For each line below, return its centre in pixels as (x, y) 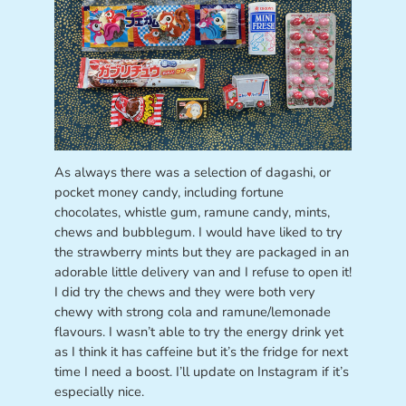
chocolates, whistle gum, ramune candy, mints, (192, 213)
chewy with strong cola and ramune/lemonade (192, 312)
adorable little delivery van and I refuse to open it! (203, 272)
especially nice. (99, 392)
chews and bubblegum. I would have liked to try (198, 232)
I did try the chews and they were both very (184, 292)
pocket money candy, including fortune (169, 193)
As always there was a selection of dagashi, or (192, 173)
